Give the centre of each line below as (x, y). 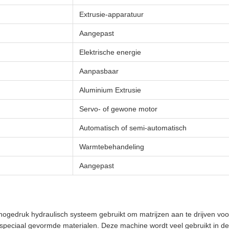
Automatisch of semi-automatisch (133, 128)
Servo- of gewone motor (118, 109)
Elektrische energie (110, 52)
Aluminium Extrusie (110, 90)
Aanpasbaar (99, 71)
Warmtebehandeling (112, 147)
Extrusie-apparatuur (111, 14)
